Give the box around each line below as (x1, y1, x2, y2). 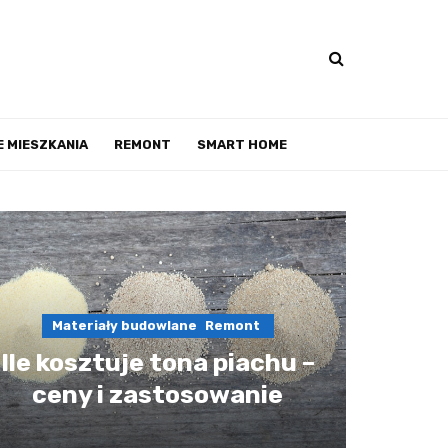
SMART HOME (197, 137, 287, 152)
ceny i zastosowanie (32, 380, 284, 409)
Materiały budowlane (51, 318, 197, 333)
